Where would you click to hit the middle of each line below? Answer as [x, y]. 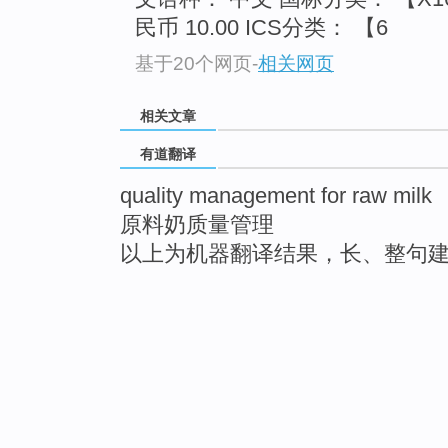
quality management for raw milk [276, 196]
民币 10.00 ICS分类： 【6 [261, 28]
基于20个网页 [193, 63]
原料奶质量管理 [197, 225]
